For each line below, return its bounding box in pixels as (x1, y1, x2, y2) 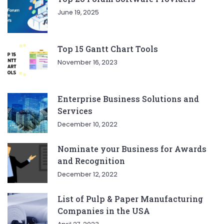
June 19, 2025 (57, 8, 99, 16)
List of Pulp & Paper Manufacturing (57, 193, 203, 204)
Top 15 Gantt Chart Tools (57, 43, 158, 54)
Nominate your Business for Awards (57, 143, 206, 154)
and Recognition (57, 155, 125, 166)
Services (57, 105, 92, 116)
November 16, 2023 (57, 58, 117, 66)
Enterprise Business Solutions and (57, 93, 199, 104)
